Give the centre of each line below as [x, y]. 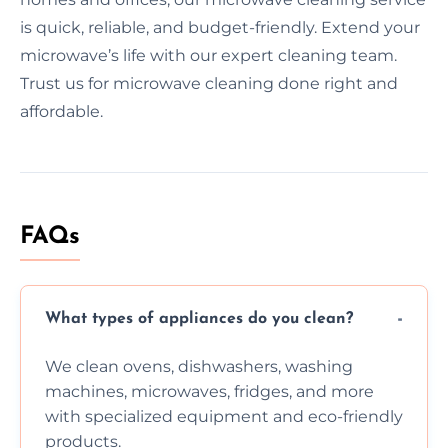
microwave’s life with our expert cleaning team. [208, 55]
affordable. [61, 111]
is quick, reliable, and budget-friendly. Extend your [220, 27]
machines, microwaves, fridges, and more [209, 391]
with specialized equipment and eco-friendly [224, 416]
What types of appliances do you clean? [199, 319]
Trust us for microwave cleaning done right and [209, 83]
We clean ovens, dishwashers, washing [199, 366]
